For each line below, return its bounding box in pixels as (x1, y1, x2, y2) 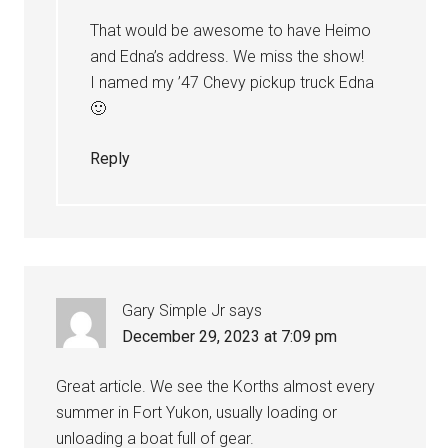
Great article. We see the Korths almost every (56, 376, 376, 396)
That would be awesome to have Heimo (90, 20, 372, 40)
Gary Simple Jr (122, 300, 226, 320)
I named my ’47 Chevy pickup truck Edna (90, 72, 375, 92)
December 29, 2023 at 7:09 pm (122, 326, 338, 346)
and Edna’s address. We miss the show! (90, 46, 365, 66)
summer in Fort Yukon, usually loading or (56, 402, 338, 422)
